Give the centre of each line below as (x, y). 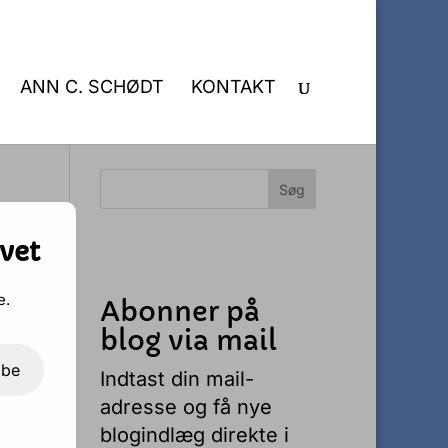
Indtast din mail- (177, 379)
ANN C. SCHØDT (92, 86)
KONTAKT (233, 86)
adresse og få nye (186, 407)
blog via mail (189, 340)
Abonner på (180, 311)
